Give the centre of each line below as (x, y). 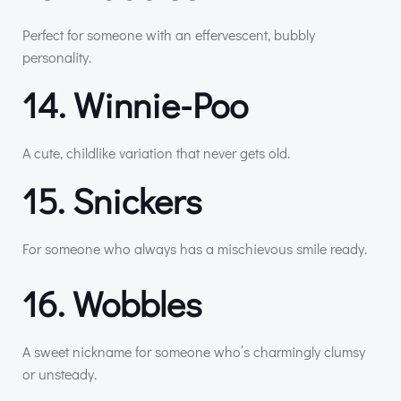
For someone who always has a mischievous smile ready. (195, 249)
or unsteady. (60, 374)
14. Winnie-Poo (135, 105)
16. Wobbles (112, 303)
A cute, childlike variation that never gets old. (156, 153)
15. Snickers (112, 200)
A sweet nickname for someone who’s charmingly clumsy (194, 352)
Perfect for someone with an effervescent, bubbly (169, 35)
